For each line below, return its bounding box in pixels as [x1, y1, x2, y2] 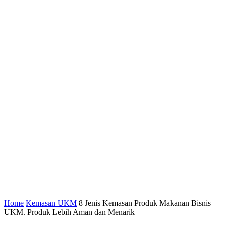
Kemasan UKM [26, 199, 77, 207]
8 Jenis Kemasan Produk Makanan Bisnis [79, 199, 211, 207]
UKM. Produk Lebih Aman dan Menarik [4, 208, 135, 216]
